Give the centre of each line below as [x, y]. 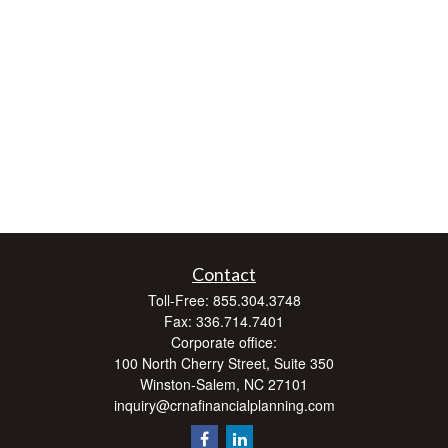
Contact [224, 274]
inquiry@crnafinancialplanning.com [224, 405]
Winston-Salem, [190, 384]
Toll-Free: [180, 300]
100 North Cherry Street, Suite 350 [224, 363]
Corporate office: [224, 342]
